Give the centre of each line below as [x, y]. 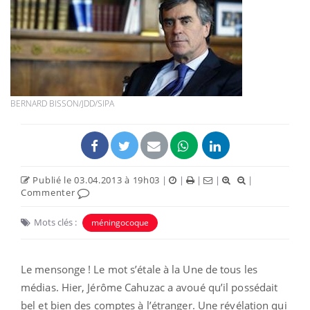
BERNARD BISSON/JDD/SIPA [62, 103]
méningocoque [120, 222]
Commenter [49, 192]
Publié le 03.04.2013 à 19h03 [95, 180]
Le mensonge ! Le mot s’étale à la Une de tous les [139, 269]
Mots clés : [55, 222]
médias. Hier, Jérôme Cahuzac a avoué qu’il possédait [149, 287]
